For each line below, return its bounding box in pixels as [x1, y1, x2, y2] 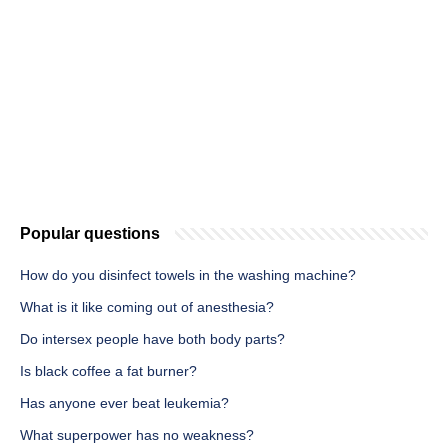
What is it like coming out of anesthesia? [20, 299, 274, 316]
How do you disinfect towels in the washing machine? [20, 267, 356, 284]
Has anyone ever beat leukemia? [20, 395, 229, 412]
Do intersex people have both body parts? [20, 331, 285, 348]
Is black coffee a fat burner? [20, 363, 197, 380]
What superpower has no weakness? [20, 427, 254, 444]
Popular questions [20, 225, 160, 243]
